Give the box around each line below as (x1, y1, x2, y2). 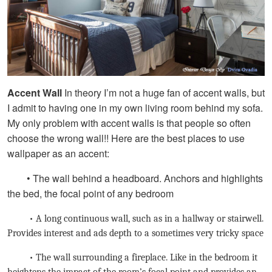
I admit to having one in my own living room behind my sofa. (7, 101, 263, 115)
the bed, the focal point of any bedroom (7, 186, 174, 201)
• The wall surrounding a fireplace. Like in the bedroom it (7, 252, 257, 263)
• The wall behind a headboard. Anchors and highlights (7, 171, 263, 186)
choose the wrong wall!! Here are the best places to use (7, 131, 245, 146)
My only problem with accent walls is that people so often (7, 116, 251, 131)
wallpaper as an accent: (7, 146, 109, 161)
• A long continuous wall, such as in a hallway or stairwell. (7, 213, 263, 225)
